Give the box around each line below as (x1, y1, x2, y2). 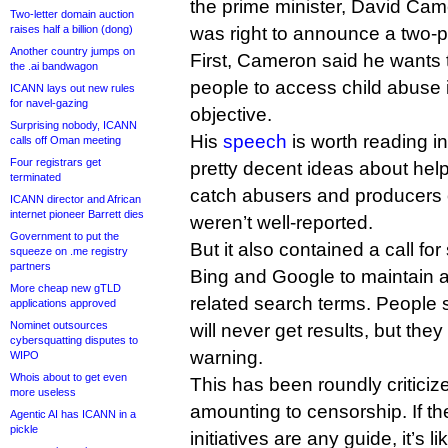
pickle (10, 423, 38, 435)
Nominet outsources (10, 319, 108, 331)
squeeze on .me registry (10, 245, 128, 257)
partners (10, 260, 51, 272)
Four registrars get (10, 156, 101, 168)
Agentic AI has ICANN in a (10, 408, 136, 420)
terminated (10, 171, 61, 183)
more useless (10, 386, 76, 398)
